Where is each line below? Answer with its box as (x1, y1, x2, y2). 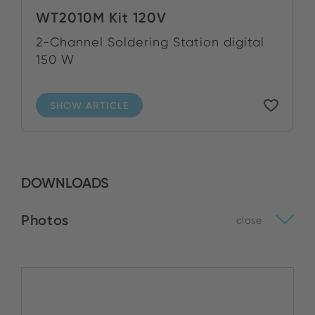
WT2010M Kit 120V (36, 9, 167, 27)
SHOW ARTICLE (50, 98, 129, 112)
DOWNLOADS (21, 174, 109, 192)
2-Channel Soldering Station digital (36, 34, 264, 50)
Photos (21, 211, 69, 229)
